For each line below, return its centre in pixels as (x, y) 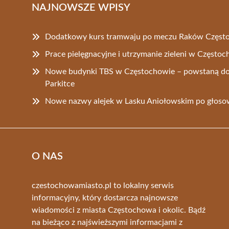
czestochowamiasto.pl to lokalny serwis (103, 185)
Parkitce (60, 84)
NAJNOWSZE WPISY (81, 7)
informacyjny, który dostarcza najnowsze (105, 198)
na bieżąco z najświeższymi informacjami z (107, 222)
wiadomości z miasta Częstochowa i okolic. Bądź (119, 210)
